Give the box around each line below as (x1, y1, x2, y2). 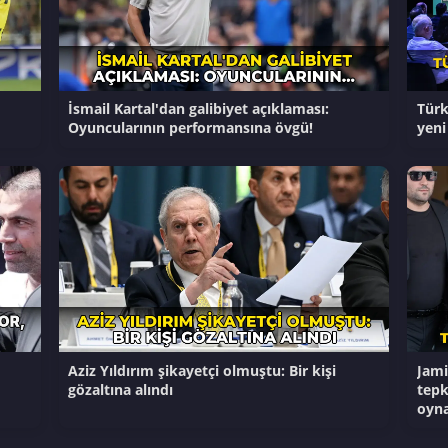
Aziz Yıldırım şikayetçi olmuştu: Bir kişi (68, 360, 337, 380)
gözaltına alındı (68, 379, 174, 399)
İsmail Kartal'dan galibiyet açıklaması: (68, 99, 330, 119)
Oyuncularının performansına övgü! (68, 118, 314, 138)
